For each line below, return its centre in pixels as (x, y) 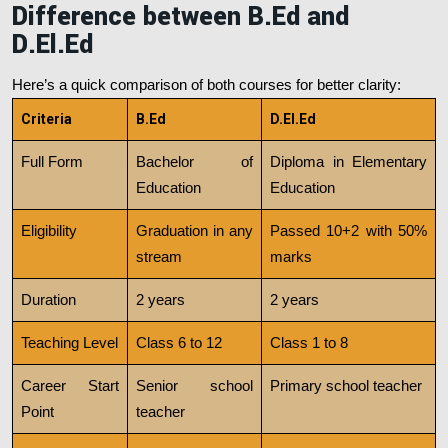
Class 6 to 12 (179, 342)
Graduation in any (194, 230)
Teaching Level (69, 342)
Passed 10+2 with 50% (348, 230)
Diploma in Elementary (348, 161)
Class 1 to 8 (309, 342)
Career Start (70, 385)
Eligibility (49, 230)
